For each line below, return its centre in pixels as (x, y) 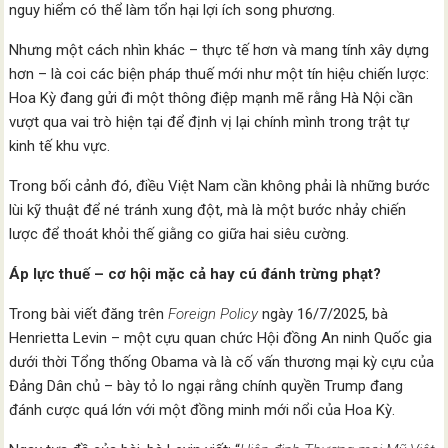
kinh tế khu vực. (60, 146)
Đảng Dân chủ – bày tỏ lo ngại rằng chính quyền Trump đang (206, 386)
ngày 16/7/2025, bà (323, 314)
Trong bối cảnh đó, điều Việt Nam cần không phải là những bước (220, 186)
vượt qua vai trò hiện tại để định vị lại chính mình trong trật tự (209, 122)
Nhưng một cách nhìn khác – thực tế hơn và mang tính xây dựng (219, 50)
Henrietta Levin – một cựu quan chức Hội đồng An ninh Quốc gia (221, 338)
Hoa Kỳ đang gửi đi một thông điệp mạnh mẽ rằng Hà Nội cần (211, 98)
